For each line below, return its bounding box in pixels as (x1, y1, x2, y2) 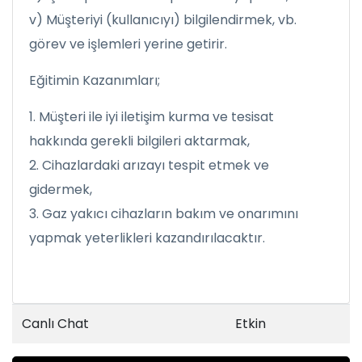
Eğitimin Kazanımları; (29, 70, 160, 90)
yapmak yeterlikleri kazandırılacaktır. (29, 228, 265, 247)
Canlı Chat (22, 314, 89, 333)
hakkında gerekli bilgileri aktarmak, (29, 131, 253, 150)
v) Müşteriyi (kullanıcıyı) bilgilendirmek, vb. (29, 10, 297, 29)
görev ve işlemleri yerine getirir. (29, 34, 227, 53)
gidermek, (29, 179, 95, 199)
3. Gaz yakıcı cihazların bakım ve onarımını (29, 204, 298, 223)
